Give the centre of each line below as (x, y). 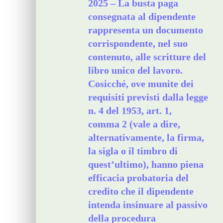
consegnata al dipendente (142, 16)
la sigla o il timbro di (133, 151)
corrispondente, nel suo (138, 43)
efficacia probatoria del (138, 178)
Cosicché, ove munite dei (141, 84)
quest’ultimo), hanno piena (146, 164)
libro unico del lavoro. (135, 70)
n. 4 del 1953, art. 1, (130, 111)
